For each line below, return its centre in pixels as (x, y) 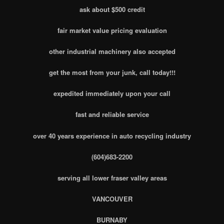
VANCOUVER (112, 198)
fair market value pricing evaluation (112, 30)
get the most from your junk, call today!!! (112, 72)
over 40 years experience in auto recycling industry (112, 135)
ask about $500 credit (112, 9)
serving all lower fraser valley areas (112, 177)
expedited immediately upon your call (112, 93)
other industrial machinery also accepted (112, 51)
